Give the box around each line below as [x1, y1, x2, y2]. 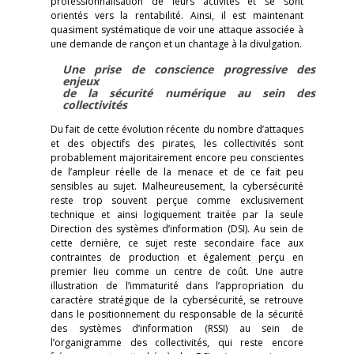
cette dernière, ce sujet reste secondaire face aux [51, 236, 303, 250]
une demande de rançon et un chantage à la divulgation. [51, 37, 302, 51]
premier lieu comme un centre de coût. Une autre [51, 265, 303, 278]
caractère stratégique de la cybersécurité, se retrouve [51, 293, 303, 307]
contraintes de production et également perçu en [51, 250, 303, 264]
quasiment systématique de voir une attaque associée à [51, 23, 303, 36]
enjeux [62, 73, 99, 88]
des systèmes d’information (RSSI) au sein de [51, 322, 303, 335]
